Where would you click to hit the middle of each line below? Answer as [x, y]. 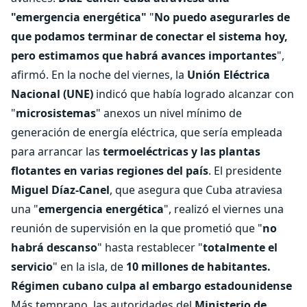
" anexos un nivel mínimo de [169, 113]
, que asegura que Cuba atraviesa [196, 190]
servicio [32, 267]
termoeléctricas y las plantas [182, 151]
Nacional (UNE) [52, 94]
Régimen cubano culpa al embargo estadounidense [151, 286]
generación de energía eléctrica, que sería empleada [147, 132]
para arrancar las [57, 151]
